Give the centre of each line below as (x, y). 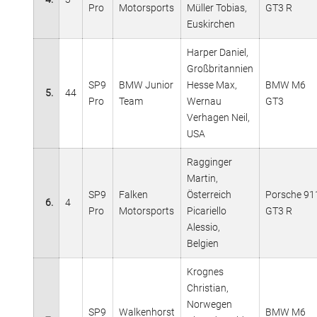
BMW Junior (146, 85)
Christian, (208, 288)
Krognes (205, 271)
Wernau (204, 101)
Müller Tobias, (217, 7)
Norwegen (209, 304)
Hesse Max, (212, 85)
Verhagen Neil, (218, 117)
